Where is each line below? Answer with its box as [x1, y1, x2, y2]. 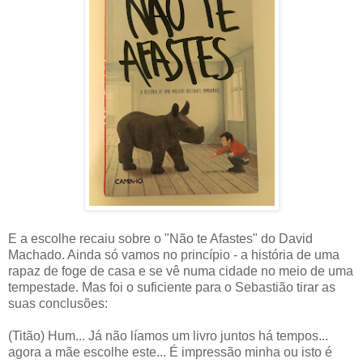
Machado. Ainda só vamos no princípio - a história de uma [8, 248, 340, 263]
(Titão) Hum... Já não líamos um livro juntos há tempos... [8, 329, 328, 344]
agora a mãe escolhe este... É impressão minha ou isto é [8, 345, 332, 360]
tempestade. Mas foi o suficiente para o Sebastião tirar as [8, 280, 335, 295]
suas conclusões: [8, 297, 108, 311]
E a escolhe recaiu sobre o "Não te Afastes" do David [8, 232, 313, 246]
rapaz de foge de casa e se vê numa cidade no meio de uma [8, 264, 353, 279]
